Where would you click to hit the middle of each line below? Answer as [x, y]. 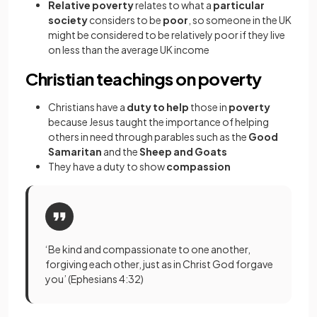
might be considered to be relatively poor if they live [167, 35]
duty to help [158, 107]
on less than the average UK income [129, 50]
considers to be [125, 20]
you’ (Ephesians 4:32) [94, 279]
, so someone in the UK [240, 20]
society [68, 20]
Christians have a [87, 107]
